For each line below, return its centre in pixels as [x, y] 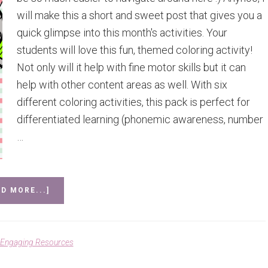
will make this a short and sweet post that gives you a [139, 15]
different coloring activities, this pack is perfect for [133, 102]
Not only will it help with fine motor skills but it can [131, 67]
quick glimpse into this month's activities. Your [122, 33]
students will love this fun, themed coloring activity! [135, 50]
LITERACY [71, 235]
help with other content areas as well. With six [122, 85]
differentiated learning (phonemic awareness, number [140, 119]
